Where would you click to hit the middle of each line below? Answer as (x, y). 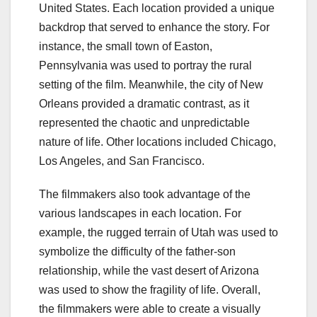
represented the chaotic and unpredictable (144, 122)
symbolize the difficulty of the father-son (137, 251)
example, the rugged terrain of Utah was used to (158, 232)
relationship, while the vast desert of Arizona (149, 270)
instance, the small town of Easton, (126, 46)
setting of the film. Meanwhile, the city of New (151, 84)
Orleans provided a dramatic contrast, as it (144, 103)
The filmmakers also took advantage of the (145, 194)
